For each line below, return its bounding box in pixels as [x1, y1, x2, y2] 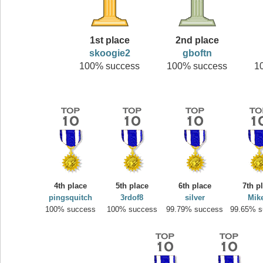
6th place [178, 181, 211, 191]
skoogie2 [89, 48, 130, 58]
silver [185, 193, 205, 203]
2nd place [176, 35, 219, 45]
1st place [90, 35, 130, 45]
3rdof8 [120, 193, 144, 203]
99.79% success [166, 205, 224, 214]
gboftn [183, 48, 212, 58]
